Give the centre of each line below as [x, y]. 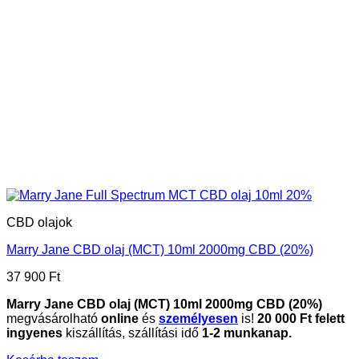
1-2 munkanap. [247, 333]
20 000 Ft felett [301, 318]
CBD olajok [39, 222]
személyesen [198, 318]
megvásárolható [54, 318]
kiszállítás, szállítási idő [132, 333]
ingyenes [34, 333]
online [120, 318]
